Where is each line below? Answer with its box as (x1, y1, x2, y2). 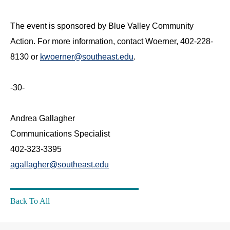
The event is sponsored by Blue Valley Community (10, 22, 194, 30)
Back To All (10, 197, 50, 205)
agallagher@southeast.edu (10, 160, 109, 169)
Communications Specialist (10, 129, 110, 138)
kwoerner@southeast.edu (40, 52, 133, 61)
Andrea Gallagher (10, 114, 75, 123)
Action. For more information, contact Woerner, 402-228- (10, 37, 213, 46)
